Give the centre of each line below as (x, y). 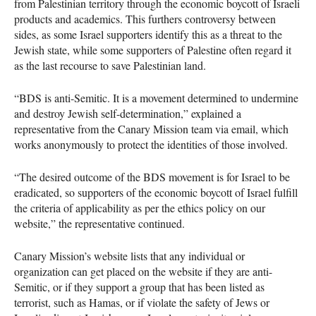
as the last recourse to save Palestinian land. (110, 65)
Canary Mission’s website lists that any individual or (129, 255)
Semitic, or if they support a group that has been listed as (139, 286)
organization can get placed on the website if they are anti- (143, 271)
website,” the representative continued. (99, 223)
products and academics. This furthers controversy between (145, 18)
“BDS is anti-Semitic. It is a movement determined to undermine (156, 97)
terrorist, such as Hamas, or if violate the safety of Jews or (142, 302)
